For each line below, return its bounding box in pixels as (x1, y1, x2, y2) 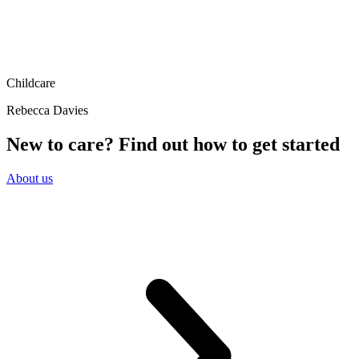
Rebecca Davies (6, 103, 88, 117)
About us (6, 171, 53, 185)
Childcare (6, 75, 55, 90)
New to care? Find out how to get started (6, 133, 340, 155)
